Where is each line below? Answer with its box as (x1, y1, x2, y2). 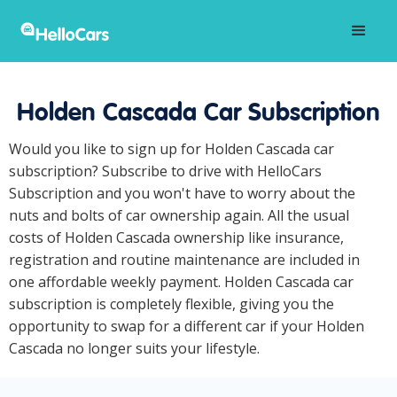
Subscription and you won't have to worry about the (9, 183, 355, 203)
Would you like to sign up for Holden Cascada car (9, 139, 334, 159)
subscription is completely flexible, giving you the (9, 294, 334, 314)
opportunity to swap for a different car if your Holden (9, 316, 364, 336)
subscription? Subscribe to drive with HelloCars (9, 161, 322, 181)
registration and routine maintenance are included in (9, 250, 360, 269)
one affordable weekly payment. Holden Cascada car (9, 272, 354, 292)
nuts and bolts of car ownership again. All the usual (9, 206, 349, 225)
